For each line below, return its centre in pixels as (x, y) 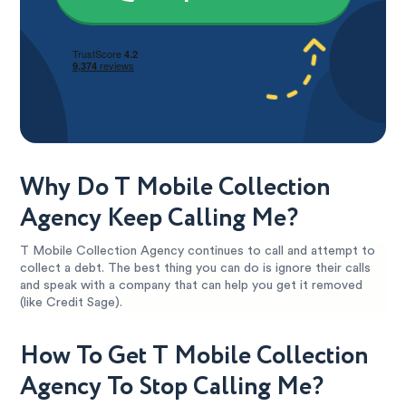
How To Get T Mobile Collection (194, 356)
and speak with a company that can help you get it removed (192, 285)
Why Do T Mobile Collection (175, 188)
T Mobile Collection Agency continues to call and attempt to (198, 251)
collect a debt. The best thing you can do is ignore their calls (196, 268)
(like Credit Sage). (72, 303)
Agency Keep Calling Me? (159, 218)
